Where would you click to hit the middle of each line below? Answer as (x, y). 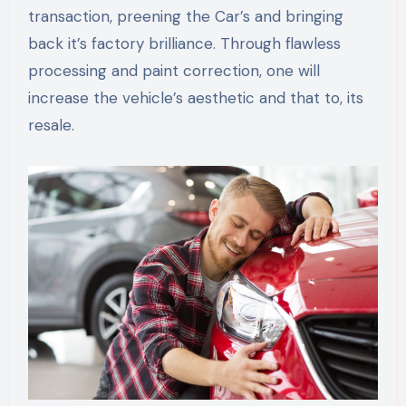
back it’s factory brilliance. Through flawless (184, 43)
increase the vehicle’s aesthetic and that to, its (195, 97)
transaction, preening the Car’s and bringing (185, 16)
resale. (51, 125)
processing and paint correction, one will (174, 70)
